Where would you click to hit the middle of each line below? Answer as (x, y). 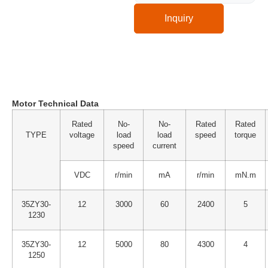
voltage (82, 135)
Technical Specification (82, 66)
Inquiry (179, 18)
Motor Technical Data (55, 103)
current (165, 146)
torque (245, 135)
